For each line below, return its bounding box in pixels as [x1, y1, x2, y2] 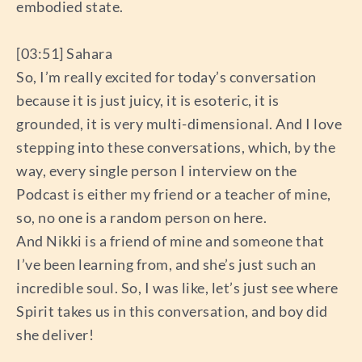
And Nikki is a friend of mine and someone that [16, 231, 324, 250]
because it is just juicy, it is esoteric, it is [16, 90, 280, 109]
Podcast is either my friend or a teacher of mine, [16, 184, 331, 203]
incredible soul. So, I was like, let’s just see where [16, 278, 339, 297]
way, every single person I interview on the [16, 161, 297, 179]
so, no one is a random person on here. [16, 208, 267, 226]
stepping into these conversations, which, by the [16, 137, 335, 156]
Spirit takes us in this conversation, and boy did [16, 301, 328, 320]
